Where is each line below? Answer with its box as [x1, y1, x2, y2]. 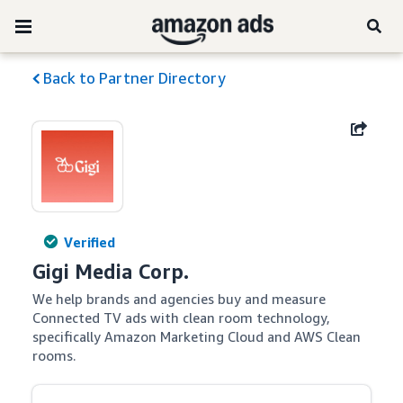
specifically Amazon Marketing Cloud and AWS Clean [32, 328, 362, 345]
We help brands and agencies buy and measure [32, 291, 327, 307]
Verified [64, 234, 116, 250]
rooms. [32, 347, 76, 363]
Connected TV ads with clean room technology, [32, 309, 331, 326]
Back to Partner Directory [39, 68, 226, 87]
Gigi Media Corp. [32, 260, 190, 283]
